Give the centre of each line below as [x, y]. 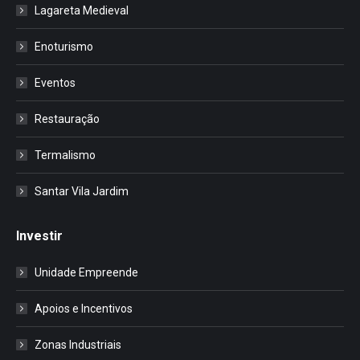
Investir [39, 235]
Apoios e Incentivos [84, 308]
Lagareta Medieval [82, 10]
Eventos [55, 82]
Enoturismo [64, 46]
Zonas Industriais [78, 344]
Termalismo [65, 155]
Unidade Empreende [86, 272]
